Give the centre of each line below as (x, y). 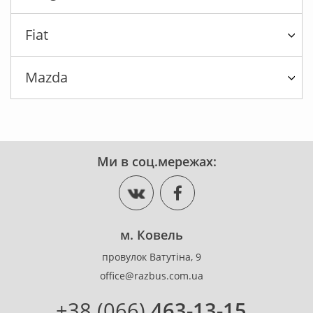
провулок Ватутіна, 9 (151, 257)
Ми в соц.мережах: (156, 162)
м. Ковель (151, 235)
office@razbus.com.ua (151, 276)
